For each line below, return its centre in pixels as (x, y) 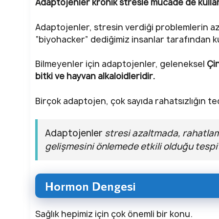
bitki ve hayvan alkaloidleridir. (95, 76)
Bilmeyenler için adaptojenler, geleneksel (121, 64)
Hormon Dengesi (90, 186)
